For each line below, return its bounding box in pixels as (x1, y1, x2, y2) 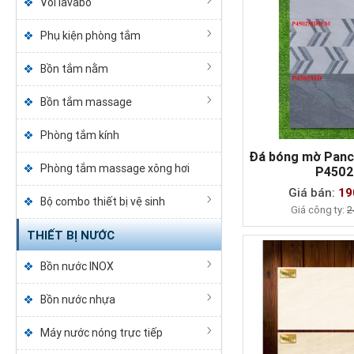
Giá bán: (288, 185, 339, 200)
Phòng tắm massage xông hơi (40, 162, 190, 175)
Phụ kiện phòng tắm (40, 29, 141, 42)
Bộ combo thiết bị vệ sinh (40, 195, 165, 208)
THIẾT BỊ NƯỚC (26, 228, 115, 243)
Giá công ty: (291, 203, 348, 216)
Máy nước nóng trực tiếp (40, 326, 163, 339)
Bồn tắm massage (40, 96, 132, 108)
